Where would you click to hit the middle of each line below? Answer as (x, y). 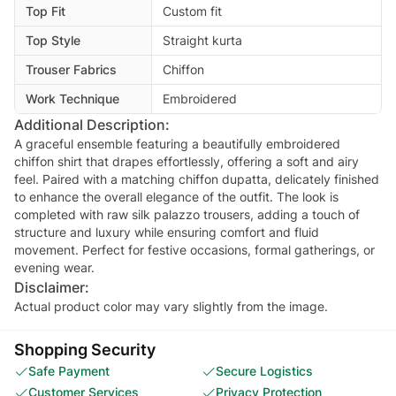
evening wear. (54, 267)
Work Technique (72, 98)
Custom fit (192, 11)
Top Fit (46, 11)
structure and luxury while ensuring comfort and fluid (167, 232)
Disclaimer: (52, 287)
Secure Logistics (264, 370)
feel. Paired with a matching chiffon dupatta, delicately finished (197, 179)
